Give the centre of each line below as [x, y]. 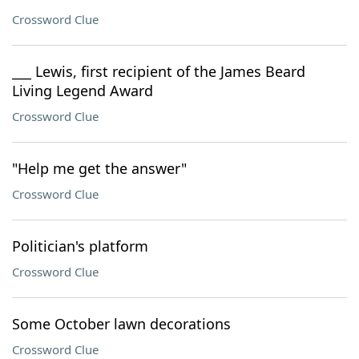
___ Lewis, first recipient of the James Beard [159, 71]
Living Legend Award [83, 91]
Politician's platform [80, 246]
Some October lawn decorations [121, 324]
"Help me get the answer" [99, 168]
